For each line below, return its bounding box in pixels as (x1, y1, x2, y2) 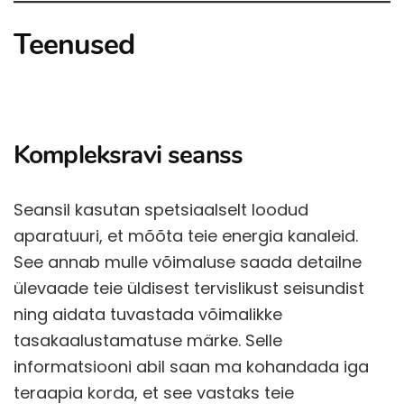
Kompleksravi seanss (14, 138, 243, 173)
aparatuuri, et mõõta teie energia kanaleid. (14, 225, 358, 248)
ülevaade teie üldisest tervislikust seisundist (14, 277, 364, 300)
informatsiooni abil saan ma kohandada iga (14, 355, 369, 379)
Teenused (14, 24, 135, 64)
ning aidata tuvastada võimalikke (14, 303, 282, 326)
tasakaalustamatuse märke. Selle (14, 329, 282, 353)
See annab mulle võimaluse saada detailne (14, 251, 362, 274)
